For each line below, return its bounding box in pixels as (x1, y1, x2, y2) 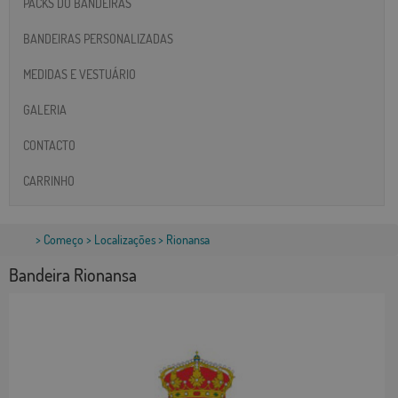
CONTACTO (23, 137, 76, 153)
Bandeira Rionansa (9, 263, 137, 287)
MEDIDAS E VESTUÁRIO (23, 66, 136, 82)
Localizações (94, 232, 155, 248)
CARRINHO (23, 172, 75, 188)
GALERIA (23, 101, 67, 117)
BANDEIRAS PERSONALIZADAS (23, 30, 173, 46)
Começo (44, 232, 84, 248)
